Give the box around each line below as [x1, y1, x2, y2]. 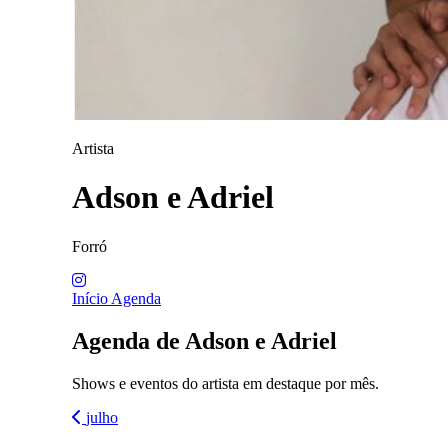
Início [72, 289, 111, 307]
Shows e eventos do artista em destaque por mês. [72, 374, 379, 392]
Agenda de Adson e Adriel [72, 327, 337, 354]
